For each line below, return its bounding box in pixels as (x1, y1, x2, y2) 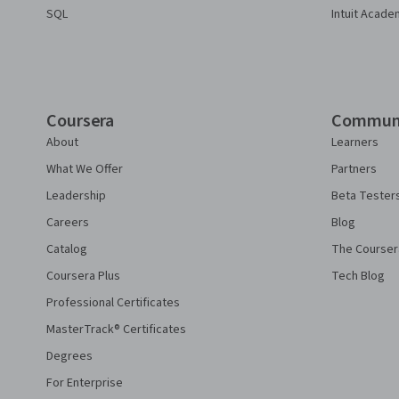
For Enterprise (46, 374, 123, 392)
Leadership (46, 187, 106, 205)
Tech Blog (331, 267, 385, 285)
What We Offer (46, 160, 123, 178)
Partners (331, 160, 377, 178)
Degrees (46, 347, 93, 365)
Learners (331, 134, 379, 151)
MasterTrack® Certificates (46, 321, 186, 338)
